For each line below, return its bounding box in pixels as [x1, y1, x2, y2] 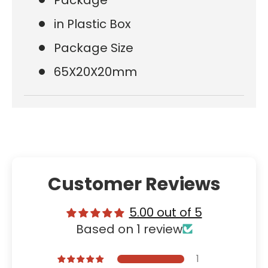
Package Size [54, 39, 133, 56]
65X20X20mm [54, 63, 137, 80]
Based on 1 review [75, 220, 182, 237]
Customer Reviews [47, 171, 221, 197]
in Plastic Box [54, 15, 131, 32]
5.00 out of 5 [129, 203, 202, 221]
